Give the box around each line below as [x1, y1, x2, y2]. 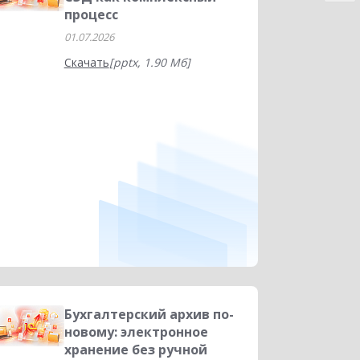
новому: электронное [63, 323, 208, 341]
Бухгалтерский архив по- [63, 305, 234, 323]
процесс [63, 6, 118, 23]
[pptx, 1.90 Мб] [108, 55, 190, 70]
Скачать [63, 55, 109, 70]
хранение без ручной [63, 341, 207, 358]
